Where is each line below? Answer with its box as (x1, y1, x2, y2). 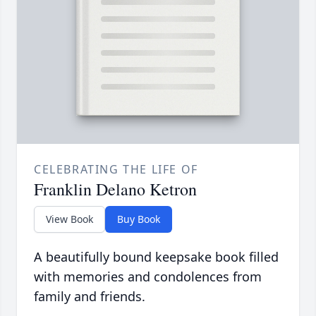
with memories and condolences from (34, 268, 262, 286)
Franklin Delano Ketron (34, 178, 197, 201)
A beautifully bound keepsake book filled (34, 248, 279, 266)
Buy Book (117, 212, 160, 226)
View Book (46, 212, 93, 226)
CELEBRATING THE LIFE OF (34, 162, 198, 178)
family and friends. (34, 288, 145, 305)
